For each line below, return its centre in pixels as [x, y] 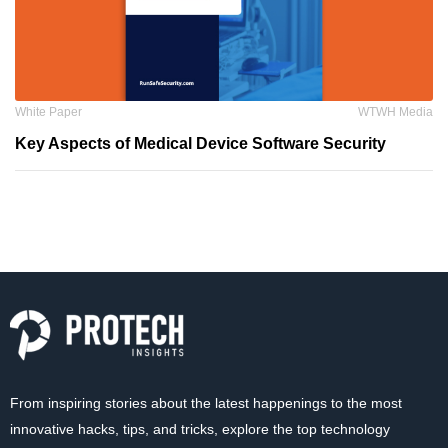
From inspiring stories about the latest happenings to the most [206, 403]
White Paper [48, 112]
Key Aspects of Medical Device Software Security [200, 144]
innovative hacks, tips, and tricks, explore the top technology [200, 429]
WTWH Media [395, 112]
